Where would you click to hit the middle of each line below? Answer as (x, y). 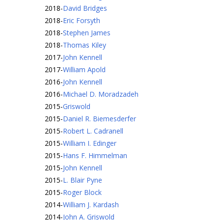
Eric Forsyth (82, 20)
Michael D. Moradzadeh (101, 94)
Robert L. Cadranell (93, 131)
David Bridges (85, 8)
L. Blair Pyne (82, 180)
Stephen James (87, 33)
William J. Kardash (91, 205)
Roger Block (82, 192)
